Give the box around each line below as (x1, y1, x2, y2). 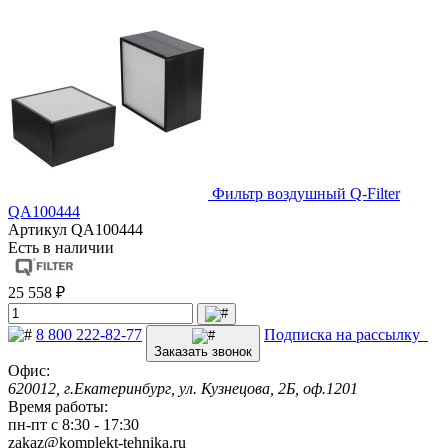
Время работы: (8, 397, 108, 415)
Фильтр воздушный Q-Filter (212, 184, 400, 202)
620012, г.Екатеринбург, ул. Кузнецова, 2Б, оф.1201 (8, 379, 358, 397)
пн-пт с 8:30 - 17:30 (8, 415, 139, 433)
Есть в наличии (8, 238, 114, 256)
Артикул (8, 220, 71, 238)
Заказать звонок (154, 343, 252, 359)
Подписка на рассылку (264, 325, 428, 343)
